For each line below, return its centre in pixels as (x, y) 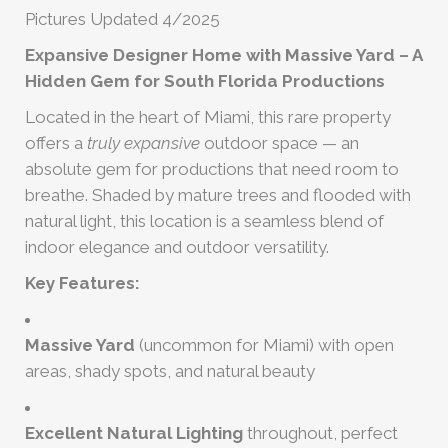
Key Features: (82, 283)
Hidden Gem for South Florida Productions (205, 81)
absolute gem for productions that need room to (212, 169)
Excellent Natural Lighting (134, 433)
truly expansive (143, 143)
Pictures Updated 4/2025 (122, 19)
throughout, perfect (320, 433)
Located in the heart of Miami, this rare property (208, 117)
